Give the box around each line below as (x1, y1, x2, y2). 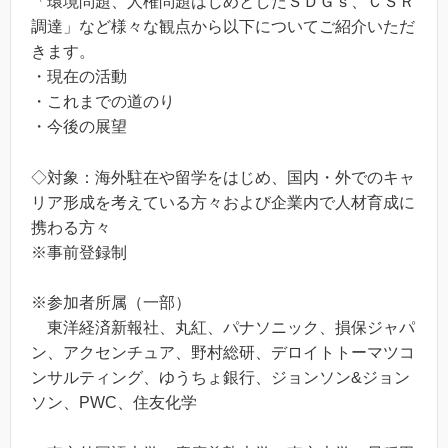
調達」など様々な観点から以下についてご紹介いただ (31, 17, 415, 35)
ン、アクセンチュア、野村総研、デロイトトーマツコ (31, 344, 415, 362)
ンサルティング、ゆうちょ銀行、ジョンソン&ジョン (31, 369, 410, 387)
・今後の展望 (31, 117, 127, 135)
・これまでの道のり (31, 92, 175, 110)
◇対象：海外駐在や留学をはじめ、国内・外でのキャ (31, 168, 415, 186)
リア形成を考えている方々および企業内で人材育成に (31, 193, 415, 211)
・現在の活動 (31, 67, 127, 85)
